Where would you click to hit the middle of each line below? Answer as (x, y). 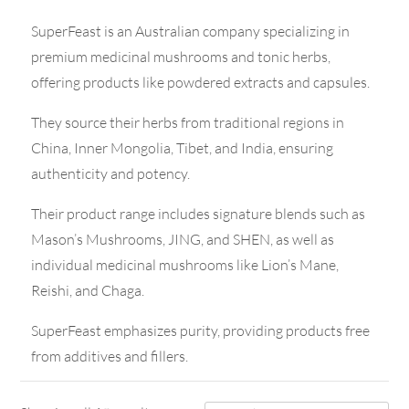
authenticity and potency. (111, 174)
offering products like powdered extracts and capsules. (201, 83)
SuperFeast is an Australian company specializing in (191, 31)
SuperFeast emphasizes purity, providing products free (201, 331)
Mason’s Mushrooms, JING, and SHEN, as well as (183, 240)
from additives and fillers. (110, 357)
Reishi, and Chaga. (88, 291)
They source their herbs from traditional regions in (188, 123)
